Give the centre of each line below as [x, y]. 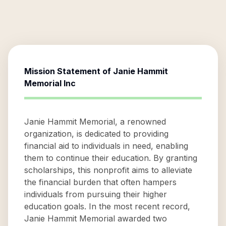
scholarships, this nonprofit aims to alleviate [108, 170]
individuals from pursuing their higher [96, 194]
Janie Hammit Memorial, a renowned [95, 122]
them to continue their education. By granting [111, 158]
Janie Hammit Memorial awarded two [96, 218]
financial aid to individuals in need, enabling [106, 146]
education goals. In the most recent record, [107, 206]
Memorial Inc [50, 83]
